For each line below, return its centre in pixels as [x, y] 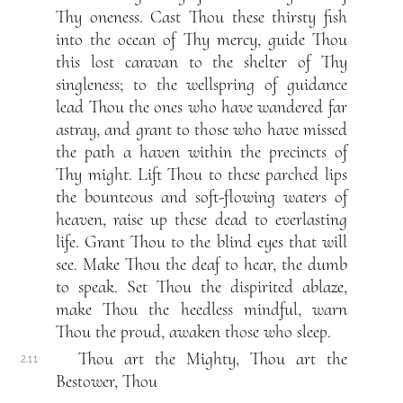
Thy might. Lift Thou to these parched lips [201, 175]
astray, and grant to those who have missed [201, 130]
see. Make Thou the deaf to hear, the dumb [201, 265]
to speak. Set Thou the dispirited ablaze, [201, 287]
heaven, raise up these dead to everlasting [201, 220]
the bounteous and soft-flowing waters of [201, 197]
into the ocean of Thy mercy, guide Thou [201, 40]
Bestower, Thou [107, 382]
